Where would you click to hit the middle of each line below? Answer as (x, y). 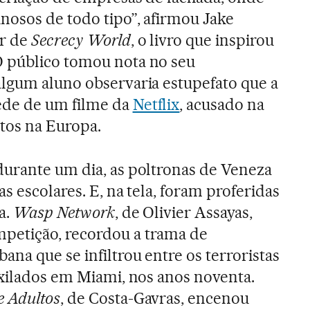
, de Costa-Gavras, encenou (155, 298)
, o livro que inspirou (202, 40)
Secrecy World (81, 40)
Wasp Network (64, 212)
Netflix (156, 104)
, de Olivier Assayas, (184, 212)
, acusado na (222, 104)
